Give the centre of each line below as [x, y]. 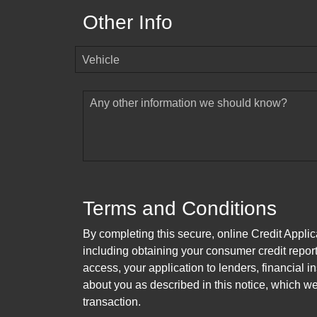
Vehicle [101, 60]
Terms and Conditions [180, 209]
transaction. [112, 302]
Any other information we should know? [189, 103]
